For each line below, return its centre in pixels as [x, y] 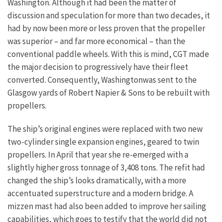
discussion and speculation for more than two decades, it [109, 15]
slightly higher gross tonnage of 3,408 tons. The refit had [106, 167]
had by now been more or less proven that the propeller [106, 28]
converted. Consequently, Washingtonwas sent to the [102, 80]
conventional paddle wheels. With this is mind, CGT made [108, 54]
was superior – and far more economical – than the [96, 41]
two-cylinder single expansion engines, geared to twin [103, 141]
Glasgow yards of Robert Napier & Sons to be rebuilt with [109, 92]
